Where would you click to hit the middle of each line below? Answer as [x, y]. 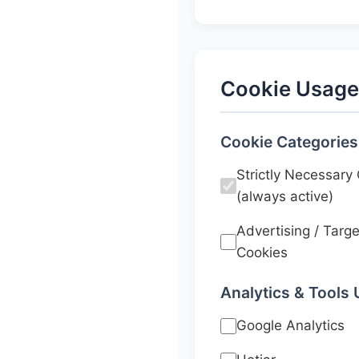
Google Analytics [290, 325]
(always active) [285, 196]
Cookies [262, 252]
